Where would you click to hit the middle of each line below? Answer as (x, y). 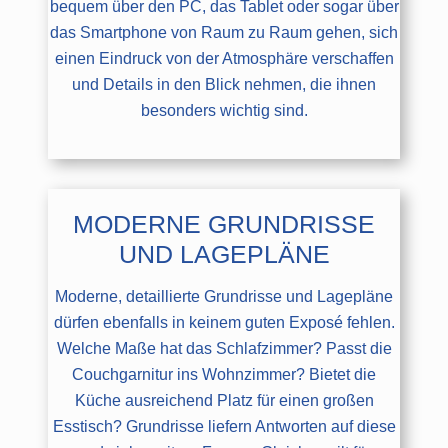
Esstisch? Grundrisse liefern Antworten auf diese (224, 426)
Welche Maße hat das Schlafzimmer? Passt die (224, 348)
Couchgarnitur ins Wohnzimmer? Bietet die (224, 374)
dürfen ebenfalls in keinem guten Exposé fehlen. (224, 322)
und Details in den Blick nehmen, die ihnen (224, 84)
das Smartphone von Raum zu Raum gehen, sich (224, 32)
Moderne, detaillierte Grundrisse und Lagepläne (224, 296)
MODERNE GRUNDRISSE (224, 223)
